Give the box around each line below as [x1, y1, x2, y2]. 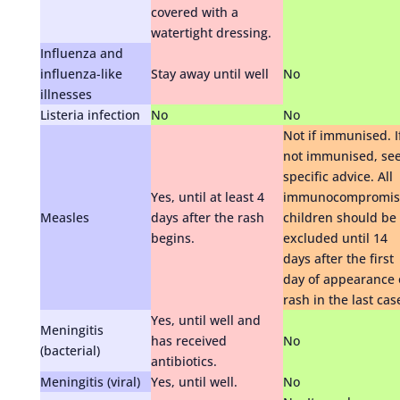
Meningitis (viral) [39, 372, 140, 390]
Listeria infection [39, 105, 140, 123]
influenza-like [39, 64, 122, 82]
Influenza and [39, 44, 123, 62]
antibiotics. [150, 352, 217, 370]
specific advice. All [282, 167, 393, 185]
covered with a [150, 3, 238, 21]
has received [150, 331, 227, 349]
